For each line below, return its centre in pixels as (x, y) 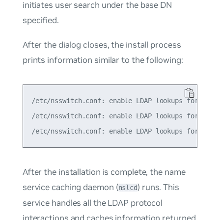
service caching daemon (68, 187)
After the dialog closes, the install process (102, 44)
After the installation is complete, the (93, 172)
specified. (41, 20)
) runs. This (158, 187)
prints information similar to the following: (103, 60)
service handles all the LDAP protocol (93, 203)
